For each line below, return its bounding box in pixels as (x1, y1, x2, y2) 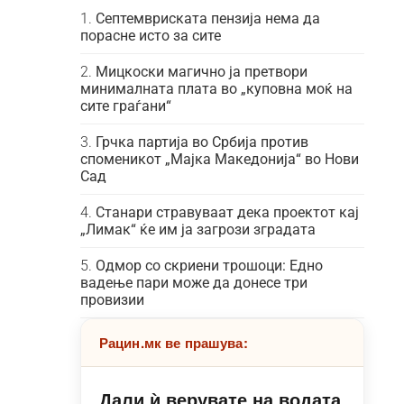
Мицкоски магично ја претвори (95, 63, 308, 80)
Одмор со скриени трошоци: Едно (95, 257, 323, 274)
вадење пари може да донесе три (79, 274, 308, 291)
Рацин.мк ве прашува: (98, 333, 248, 353)
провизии (79, 291, 144, 308)
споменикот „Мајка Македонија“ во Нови (79, 151, 359, 168)
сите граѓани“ (79, 97, 171, 115)
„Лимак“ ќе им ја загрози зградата (79, 221, 316, 238)
